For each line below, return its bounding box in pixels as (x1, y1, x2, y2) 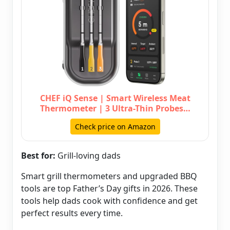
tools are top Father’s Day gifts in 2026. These (21, 183, 198, 195)
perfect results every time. (21, 207, 123, 219)
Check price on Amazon (74, 122, 156, 132)
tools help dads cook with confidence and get (21, 195, 198, 207)
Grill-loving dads (55, 150, 121, 162)
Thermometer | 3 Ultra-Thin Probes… (40, 103, 190, 114)
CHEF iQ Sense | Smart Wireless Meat (40, 92, 190, 104)
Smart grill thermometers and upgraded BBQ (21, 170, 197, 182)
